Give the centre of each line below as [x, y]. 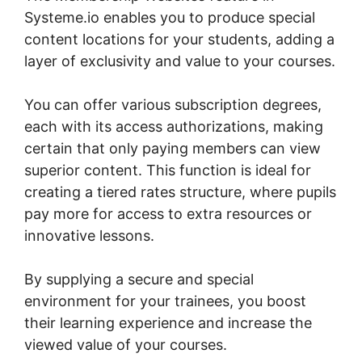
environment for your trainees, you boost [165, 301]
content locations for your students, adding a [179, 39]
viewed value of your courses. [126, 344]
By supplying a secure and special [139, 279]
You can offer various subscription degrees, [173, 104]
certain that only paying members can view [173, 148]
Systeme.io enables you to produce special [170, 17]
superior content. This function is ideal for [168, 170]
